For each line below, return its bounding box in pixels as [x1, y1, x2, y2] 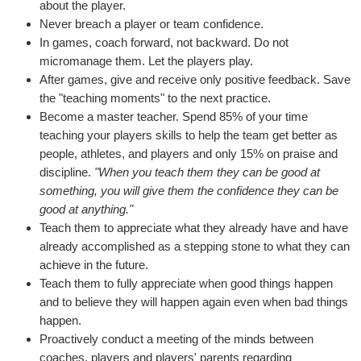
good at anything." [39, 202, 133, 216]
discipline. [39, 165, 94, 179]
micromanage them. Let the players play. [39, 54, 253, 68]
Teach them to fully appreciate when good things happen [39, 276, 333, 290]
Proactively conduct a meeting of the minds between [39, 332, 313, 346]
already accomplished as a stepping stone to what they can [39, 239, 350, 253]
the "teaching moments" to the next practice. [39, 91, 271, 105]
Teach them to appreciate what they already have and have [39, 221, 348, 234]
